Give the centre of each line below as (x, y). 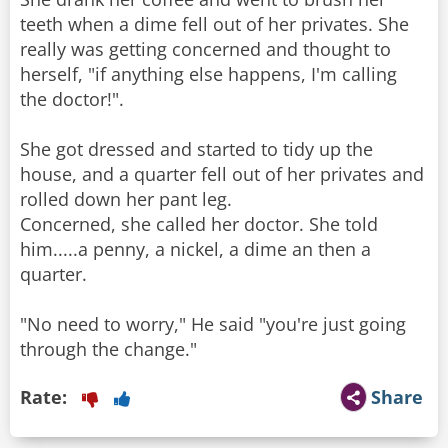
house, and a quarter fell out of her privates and (222, 174)
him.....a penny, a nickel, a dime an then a (195, 249)
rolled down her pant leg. (126, 199)
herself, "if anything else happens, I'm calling (208, 74)
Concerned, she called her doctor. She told (199, 224)
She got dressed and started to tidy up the (196, 149)
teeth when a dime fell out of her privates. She (214, 24)
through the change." (108, 349)
